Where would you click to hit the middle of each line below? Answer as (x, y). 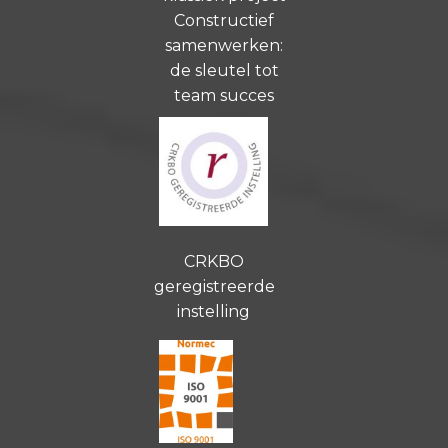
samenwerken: (224, 46)
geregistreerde (215, 287)
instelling (214, 312)
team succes (224, 96)
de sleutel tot (224, 71)
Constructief (224, 21)
